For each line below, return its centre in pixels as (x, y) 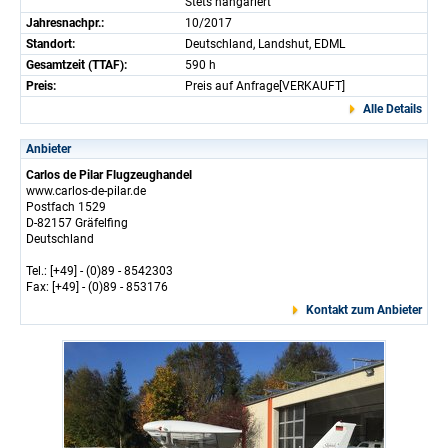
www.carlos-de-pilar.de (86, 190)
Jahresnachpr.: (65, 22)
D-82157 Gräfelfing (77, 222)
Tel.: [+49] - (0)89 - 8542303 (99, 270)
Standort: (50, 43)
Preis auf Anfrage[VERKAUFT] (265, 85)
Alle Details (392, 108)
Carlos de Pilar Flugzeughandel (109, 174)
